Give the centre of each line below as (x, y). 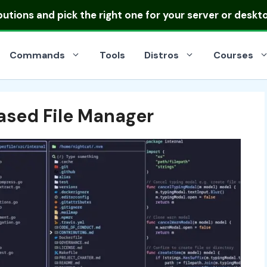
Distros (162, 55)
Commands (37, 55)
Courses (233, 55)
